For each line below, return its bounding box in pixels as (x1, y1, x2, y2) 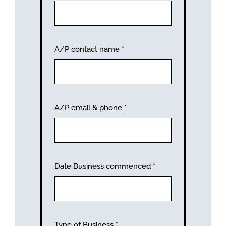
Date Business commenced (54, 161, 153, 171)
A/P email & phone (54, 103, 124, 112)
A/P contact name (54, 45, 122, 54)
